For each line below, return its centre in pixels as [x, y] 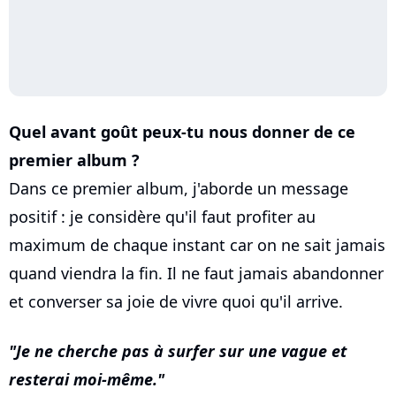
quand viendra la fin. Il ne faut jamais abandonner [196, 274]
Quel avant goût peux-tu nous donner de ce [182, 132]
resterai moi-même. [83, 380]
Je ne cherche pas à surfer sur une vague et [181, 351]
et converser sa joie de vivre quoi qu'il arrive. [176, 302]
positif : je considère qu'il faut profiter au [162, 217]
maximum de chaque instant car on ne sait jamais [197, 245]
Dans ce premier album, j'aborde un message [179, 189]
